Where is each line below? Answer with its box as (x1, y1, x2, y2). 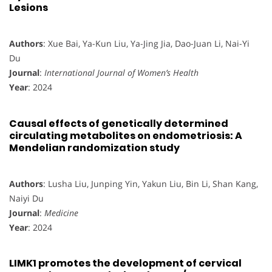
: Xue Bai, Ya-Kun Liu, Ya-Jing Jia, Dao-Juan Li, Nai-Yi (43, 38, 250, 50)
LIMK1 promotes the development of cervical (9, 256, 242, 271)
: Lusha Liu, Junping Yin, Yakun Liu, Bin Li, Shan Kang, (43, 177, 258, 189)
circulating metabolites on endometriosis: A (9, 128, 242, 143)
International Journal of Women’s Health (44, 67, 199, 79)
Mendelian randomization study (9, 140, 180, 155)
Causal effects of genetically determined (9, 116, 228, 131)
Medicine (44, 206, 78, 219)
